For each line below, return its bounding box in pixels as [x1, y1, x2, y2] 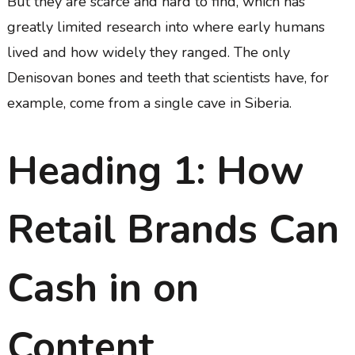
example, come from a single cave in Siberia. [6, 94, 292, 113]
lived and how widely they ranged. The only [6, 43, 290, 62]
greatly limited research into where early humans [6, 17, 325, 36]
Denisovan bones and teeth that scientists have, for [6, 68, 329, 87]
